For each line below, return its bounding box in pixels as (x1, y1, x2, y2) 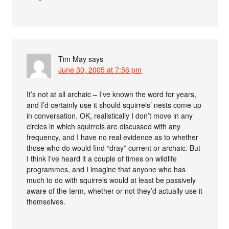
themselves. (27, 196, 66, 207)
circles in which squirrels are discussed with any (27, 121, 181, 131)
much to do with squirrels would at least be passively (27, 174, 196, 185)
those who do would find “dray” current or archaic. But (27, 142, 201, 153)
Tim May (58, 53, 87, 64)
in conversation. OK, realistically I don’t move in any (27, 110, 193, 121)
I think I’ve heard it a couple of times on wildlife (27, 153, 177, 164)
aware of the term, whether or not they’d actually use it (27, 185, 203, 196)
